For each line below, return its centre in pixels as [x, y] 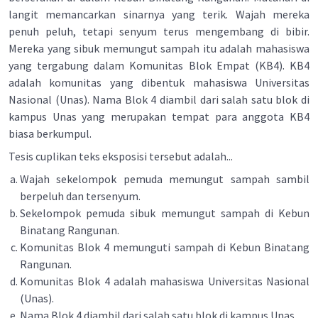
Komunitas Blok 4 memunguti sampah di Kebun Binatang [165, 247]
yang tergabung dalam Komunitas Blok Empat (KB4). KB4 [159, 65]
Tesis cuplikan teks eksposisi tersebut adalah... [121, 156]
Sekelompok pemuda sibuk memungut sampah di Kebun [165, 213]
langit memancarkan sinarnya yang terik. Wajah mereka [159, 14]
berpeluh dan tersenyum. [80, 196]
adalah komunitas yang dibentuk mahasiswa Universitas [159, 82]
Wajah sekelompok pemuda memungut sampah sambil [165, 179]
